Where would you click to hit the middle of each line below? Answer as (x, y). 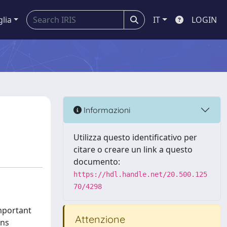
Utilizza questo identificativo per (135, 137)
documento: (97, 162)
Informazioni (106, 110)
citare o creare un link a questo (133, 149)
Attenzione (99, 219)
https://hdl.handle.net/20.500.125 (140, 174)
